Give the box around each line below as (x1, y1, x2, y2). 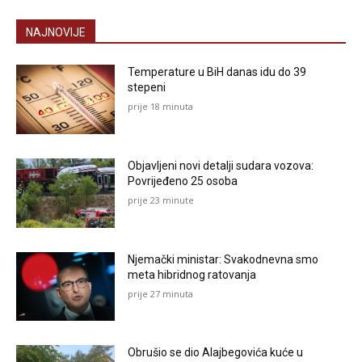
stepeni (128, 81, 166, 95)
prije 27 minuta (128, 287, 194, 300)
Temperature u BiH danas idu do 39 (128, 65, 307, 79)
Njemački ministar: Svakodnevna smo (128, 252, 319, 266)
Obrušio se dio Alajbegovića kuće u (128, 346, 304, 360)
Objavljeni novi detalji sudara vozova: (128, 158, 314, 172)
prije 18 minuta (128, 100, 194, 113)
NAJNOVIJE (26, 26, 86, 40)
